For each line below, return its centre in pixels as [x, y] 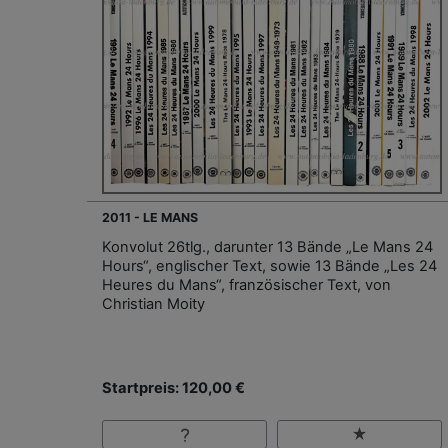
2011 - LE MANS [150, 218]
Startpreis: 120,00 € [173, 388]
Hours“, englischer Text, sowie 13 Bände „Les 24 [269, 266]
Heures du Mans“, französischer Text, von [246, 285]
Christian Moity [153, 304]
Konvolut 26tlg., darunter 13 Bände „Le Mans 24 [267, 247]
